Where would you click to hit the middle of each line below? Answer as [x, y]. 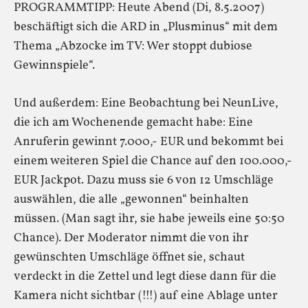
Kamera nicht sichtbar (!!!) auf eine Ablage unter [146, 296]
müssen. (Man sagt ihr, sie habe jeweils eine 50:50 [149, 219]
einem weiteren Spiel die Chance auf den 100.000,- [153, 161]
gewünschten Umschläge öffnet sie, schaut [129, 257]
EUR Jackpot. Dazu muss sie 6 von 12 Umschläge [144, 180]
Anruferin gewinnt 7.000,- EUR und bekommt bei [148, 142]
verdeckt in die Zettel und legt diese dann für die [145, 276]
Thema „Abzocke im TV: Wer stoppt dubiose [133, 46]
